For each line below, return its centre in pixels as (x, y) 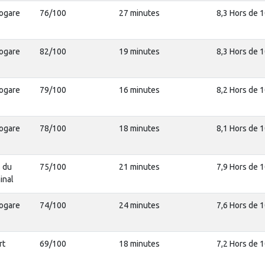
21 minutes (139, 167)
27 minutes (139, 13)
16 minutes (139, 90)
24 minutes (139, 205)
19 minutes (139, 51)
